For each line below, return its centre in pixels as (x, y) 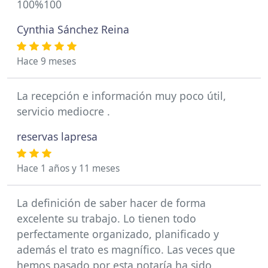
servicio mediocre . (63, 111)
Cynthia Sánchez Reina (73, 29)
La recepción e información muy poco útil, (121, 96)
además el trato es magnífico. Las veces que (126, 249)
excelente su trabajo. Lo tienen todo (106, 218)
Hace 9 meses (46, 61)
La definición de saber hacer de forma (111, 203)
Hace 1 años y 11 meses (68, 168)
